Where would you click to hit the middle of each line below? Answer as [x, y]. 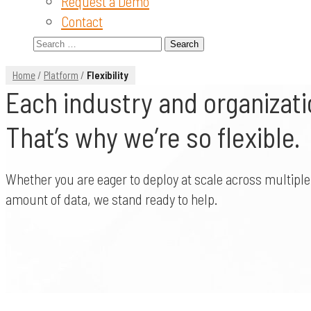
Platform [61, 75]
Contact [82, 21]
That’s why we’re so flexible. [153, 137]
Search [51, 41]
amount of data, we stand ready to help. [112, 199]
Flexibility [108, 75]
